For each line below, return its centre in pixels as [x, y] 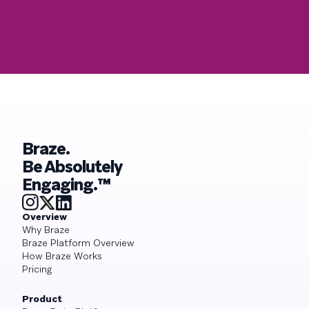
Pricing [37, 269]
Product [42, 299]
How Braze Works [62, 256]
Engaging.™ [67, 185]
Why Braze [46, 230]
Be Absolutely [73, 167]
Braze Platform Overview [78, 243]
